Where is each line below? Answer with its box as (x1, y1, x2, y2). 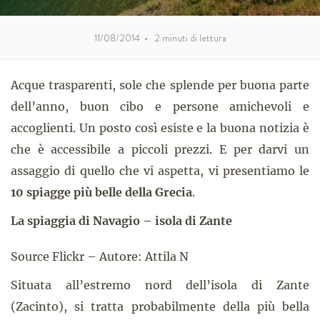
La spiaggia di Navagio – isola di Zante (11, 214, 232, 228)
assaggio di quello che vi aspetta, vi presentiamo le (11, 164, 309, 178)
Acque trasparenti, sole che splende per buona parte (11, 78, 309, 92)
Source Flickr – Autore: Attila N (11, 249, 189, 264)
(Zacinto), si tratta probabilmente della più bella (11, 299, 309, 314)
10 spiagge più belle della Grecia (11, 185, 192, 199)
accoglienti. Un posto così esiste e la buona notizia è (11, 121, 309, 135)
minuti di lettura (161, 31, 226, 45)
